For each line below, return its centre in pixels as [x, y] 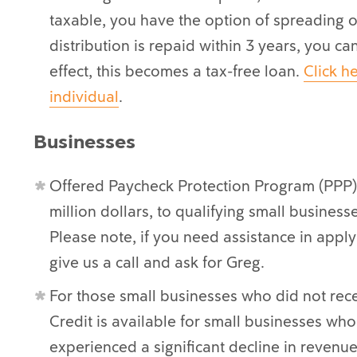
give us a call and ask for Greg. [157, 262]
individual [84, 96]
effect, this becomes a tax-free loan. [177, 71]
